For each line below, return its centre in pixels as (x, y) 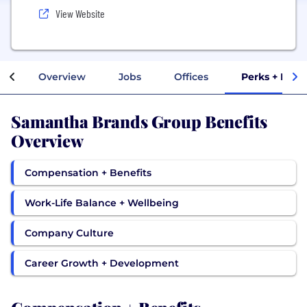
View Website (80, 13)
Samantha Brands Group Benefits (139, 120)
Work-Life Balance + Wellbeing (102, 202)
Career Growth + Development (102, 263)
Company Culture (69, 233)
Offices (191, 76)
